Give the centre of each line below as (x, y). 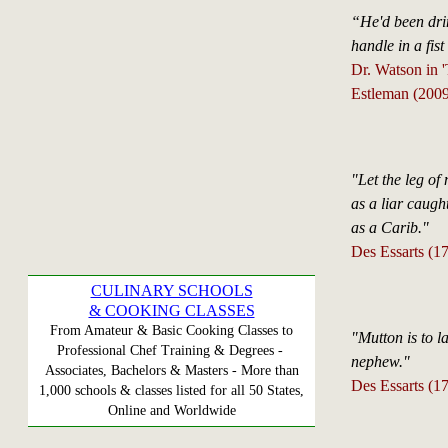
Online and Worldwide (171, 410)
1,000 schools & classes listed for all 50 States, (171, 390)
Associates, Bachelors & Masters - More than (171, 370)
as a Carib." (389, 227)
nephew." (380, 361)
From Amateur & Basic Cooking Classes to (171, 330)
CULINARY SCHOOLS (171, 290)
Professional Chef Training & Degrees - (171, 350)
